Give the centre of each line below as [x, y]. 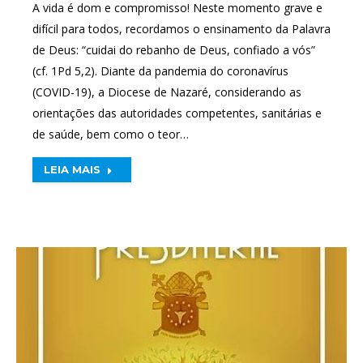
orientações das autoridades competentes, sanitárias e [177, 113]
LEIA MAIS [72, 169]
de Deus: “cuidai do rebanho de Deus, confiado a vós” [174, 49]
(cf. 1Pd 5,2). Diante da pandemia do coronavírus [160, 70]
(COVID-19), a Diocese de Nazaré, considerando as [167, 92]
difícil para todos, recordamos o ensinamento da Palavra [181, 28]
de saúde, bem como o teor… [111, 134]
